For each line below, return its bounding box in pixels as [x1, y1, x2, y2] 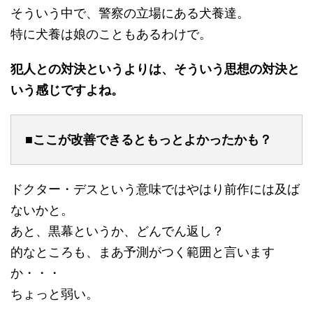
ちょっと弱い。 [10, 287, 99, 302]
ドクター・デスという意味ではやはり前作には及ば [10, 182, 300, 197]
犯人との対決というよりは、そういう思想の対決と [10, 62, 300, 77]
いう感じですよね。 [10, 83, 124, 98]
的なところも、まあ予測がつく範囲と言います [10, 245, 275, 260]
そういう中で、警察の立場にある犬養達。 [10, 6, 249, 21]
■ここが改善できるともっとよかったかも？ [25, 133, 272, 147]
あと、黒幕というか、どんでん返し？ [10, 224, 224, 239]
